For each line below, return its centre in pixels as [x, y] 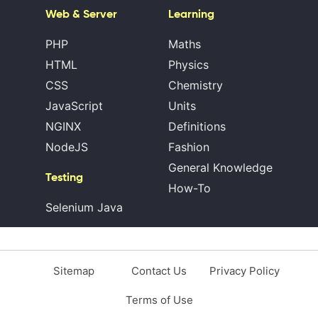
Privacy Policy [244, 270]
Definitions [197, 126]
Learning [191, 13]
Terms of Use [159, 300]
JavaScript [74, 105]
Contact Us [159, 270]
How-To [190, 188]
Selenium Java [84, 207]
